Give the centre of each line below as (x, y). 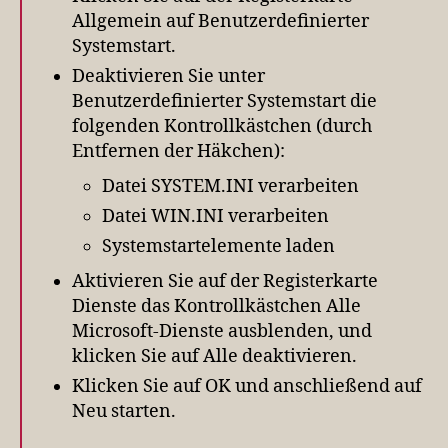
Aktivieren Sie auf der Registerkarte (225, 281)
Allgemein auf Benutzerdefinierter (220, 21)
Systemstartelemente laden (218, 246)
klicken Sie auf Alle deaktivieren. (214, 356)
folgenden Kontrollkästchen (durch (222, 126)
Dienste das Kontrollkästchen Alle (216, 306)
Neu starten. (124, 411)
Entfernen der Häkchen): (178, 151)
